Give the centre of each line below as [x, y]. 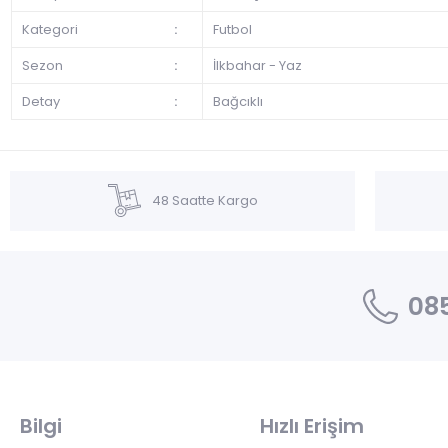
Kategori [50, 30]
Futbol [232, 30]
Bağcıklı [237, 102]
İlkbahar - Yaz [257, 66]
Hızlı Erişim [312, 426]
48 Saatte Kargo [204, 201]
